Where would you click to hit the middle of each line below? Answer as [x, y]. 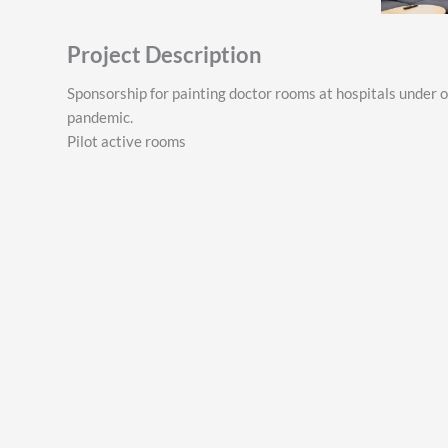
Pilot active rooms [126, 140]
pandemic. [100, 116]
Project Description [164, 54]
